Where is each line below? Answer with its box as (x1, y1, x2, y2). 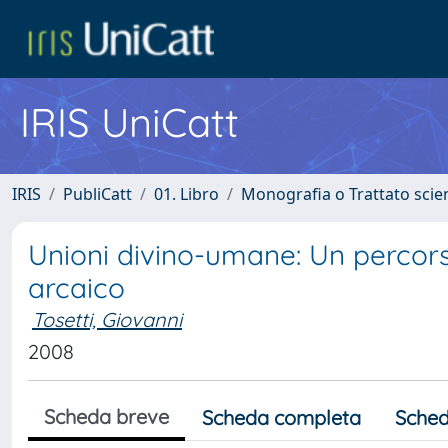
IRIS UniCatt (20, 97, 239, 147)
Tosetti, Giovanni (32, 307, 182, 332)
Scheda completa (202, 405, 361, 430)
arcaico (28, 270, 125, 305)
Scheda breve (44, 404, 169, 429)
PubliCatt (63, 183, 132, 205)
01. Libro (154, 183, 219, 205)
